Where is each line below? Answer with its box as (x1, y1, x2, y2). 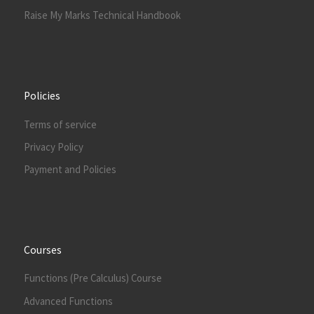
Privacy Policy (23, 139, 83, 153)
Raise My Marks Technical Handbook (23, 8, 181, 22)
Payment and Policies (23, 163, 116, 177)
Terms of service (23, 117, 97, 131)
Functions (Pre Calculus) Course (23, 271, 162, 285)
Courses (23, 243, 62, 257)
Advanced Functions (23, 294, 113, 308)
